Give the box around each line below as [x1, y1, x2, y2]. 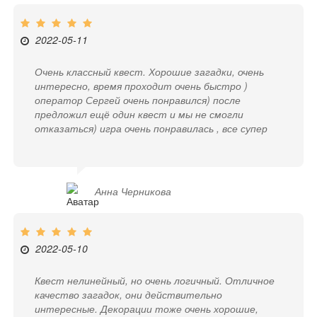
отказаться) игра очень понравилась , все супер [35, 120, 268, 135]
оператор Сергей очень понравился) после [35, 92, 241, 107]
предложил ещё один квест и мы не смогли [35, 106, 244, 121]
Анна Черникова [95, 183, 172, 198]
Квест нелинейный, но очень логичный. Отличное [35, 273, 275, 288]
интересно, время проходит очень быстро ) [35, 78, 248, 93]
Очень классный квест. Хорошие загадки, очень [35, 64, 265, 79]
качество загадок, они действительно [35, 287, 223, 302]
